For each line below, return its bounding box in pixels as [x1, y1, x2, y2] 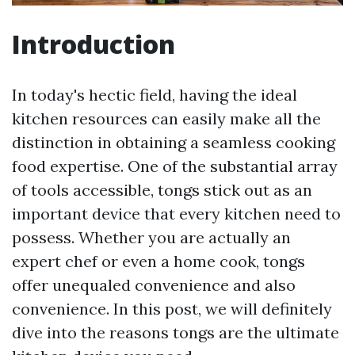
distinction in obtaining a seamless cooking [12, 132, 335, 153]
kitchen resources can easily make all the [12, 109, 321, 129]
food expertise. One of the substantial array [12, 156, 338, 177]
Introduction [12, 27, 175, 62]
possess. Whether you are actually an [12, 227, 291, 248]
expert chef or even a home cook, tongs [12, 251, 305, 272]
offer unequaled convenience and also [12, 275, 296, 296]
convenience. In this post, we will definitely [12, 299, 332, 319]
